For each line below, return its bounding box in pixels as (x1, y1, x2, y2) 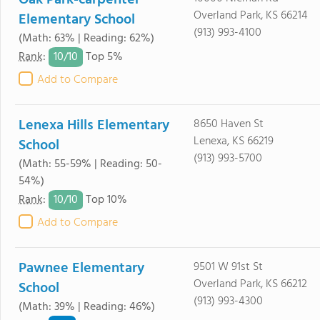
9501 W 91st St (193, 258, 263, 276)
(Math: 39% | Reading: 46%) (19, 298, 155, 316)
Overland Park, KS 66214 (193, 6, 308, 25)
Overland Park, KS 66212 (193, 275, 307, 294)
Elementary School (19, 9, 135, 31)
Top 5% (83, 48, 123, 67)
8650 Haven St (193, 115, 264, 134)
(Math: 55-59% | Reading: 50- (19, 155, 162, 174)
